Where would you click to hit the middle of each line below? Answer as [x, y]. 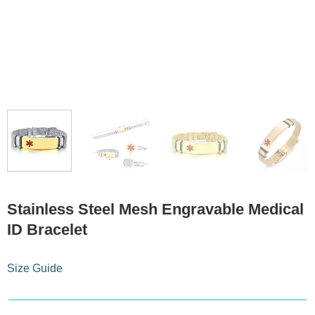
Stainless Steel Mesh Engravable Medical [155, 210]
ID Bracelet [47, 230]
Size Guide [34, 269]
